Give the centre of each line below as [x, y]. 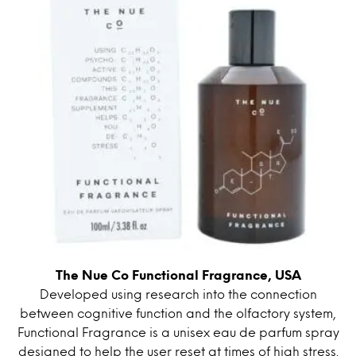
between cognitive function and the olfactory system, [178, 312]
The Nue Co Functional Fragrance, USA [178, 274]
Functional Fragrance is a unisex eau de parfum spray [178, 331]
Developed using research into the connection [178, 293]
